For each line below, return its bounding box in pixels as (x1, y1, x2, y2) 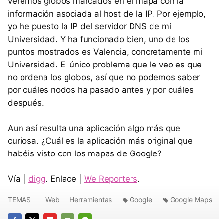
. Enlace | (45, 174, 84, 184)
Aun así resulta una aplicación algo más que (8, 123, 180, 133)
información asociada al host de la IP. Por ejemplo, (8, 9, 206, 19)
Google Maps (170, 196, 212, 204)
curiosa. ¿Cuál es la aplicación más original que (8, 136, 193, 146)
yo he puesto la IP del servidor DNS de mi (8, 22, 171, 31)
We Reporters (84, 174, 137, 184)
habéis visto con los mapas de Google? (8, 149, 162, 158)
